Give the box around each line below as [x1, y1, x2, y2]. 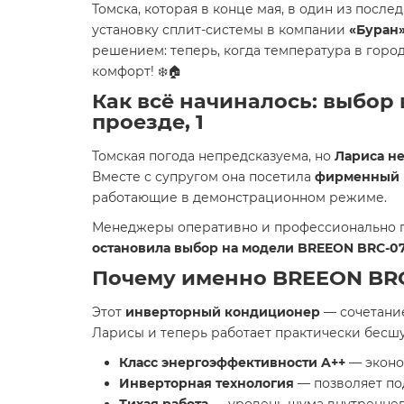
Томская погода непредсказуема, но [92, 148, 335, 164]
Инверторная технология [119, 375, 294, 391]
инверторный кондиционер [125, 304, 320, 320]
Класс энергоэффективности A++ [119, 354, 345, 371]
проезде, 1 [92, 109, 204, 134]
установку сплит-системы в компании [92, 22, 349, 38]
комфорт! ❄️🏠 [92, 63, 182, 79]
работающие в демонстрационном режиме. [92, 189, 387, 206]
